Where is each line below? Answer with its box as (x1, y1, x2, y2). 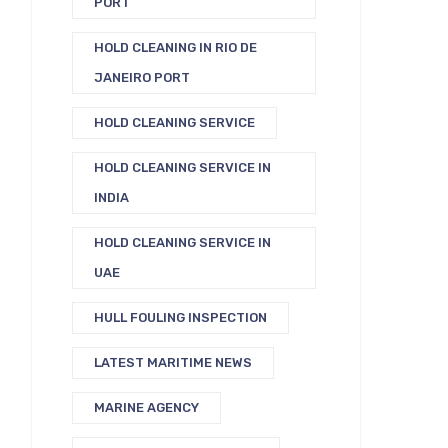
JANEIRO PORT (94, 70, 190, 85)
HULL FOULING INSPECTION (94, 310, 267, 325)
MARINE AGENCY (94, 400, 199, 415)
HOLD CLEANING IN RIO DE (94, 40, 257, 55)
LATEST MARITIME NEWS (94, 355, 252, 370)
